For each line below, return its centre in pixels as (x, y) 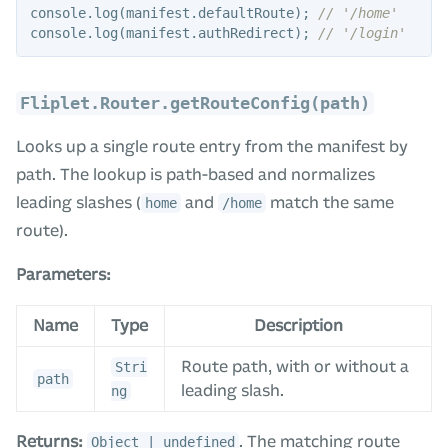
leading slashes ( (78, 203)
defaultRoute (245, 13)
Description (298, 326)
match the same (330, 203)
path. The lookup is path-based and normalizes (195, 175)
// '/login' (361, 33)
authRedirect (245, 33)
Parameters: (63, 275)
